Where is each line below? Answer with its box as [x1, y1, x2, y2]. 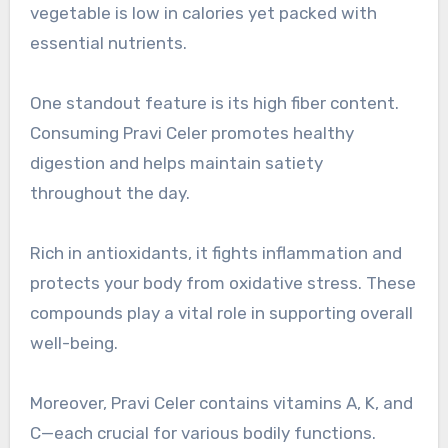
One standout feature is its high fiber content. [29, 93, 399, 114]
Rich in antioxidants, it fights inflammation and [29, 243, 402, 264]
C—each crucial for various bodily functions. [29, 423, 376, 444]
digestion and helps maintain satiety [29, 153, 323, 174]
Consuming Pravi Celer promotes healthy [29, 123, 354, 144]
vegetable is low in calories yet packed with [29, 3, 377, 24]
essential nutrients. [29, 33, 187, 54]
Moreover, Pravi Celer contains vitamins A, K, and [29, 393, 413, 414]
